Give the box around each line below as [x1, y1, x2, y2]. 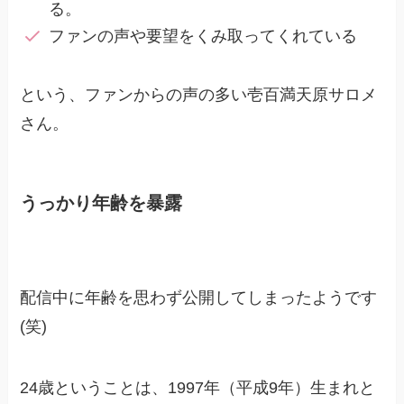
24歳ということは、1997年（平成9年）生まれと [20, 379, 376, 398]
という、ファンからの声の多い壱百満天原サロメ [20, 85, 378, 104]
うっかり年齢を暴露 [20, 192, 183, 213]
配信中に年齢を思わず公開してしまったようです [20, 289, 378, 308]
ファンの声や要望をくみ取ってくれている [48, 26, 357, 45]
